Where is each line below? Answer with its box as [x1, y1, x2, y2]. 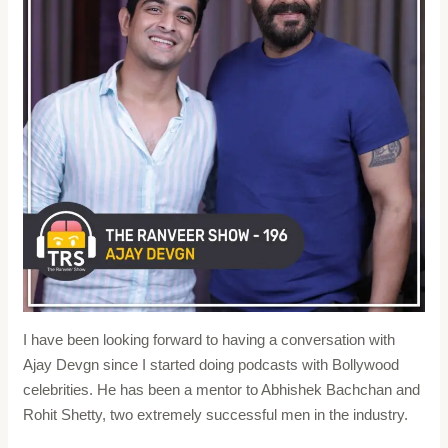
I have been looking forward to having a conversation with [23, 330, 396, 348]
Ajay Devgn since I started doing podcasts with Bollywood [23, 355, 400, 373]
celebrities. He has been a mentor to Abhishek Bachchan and [23, 380, 421, 398]
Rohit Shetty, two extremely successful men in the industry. [23, 405, 413, 423]
